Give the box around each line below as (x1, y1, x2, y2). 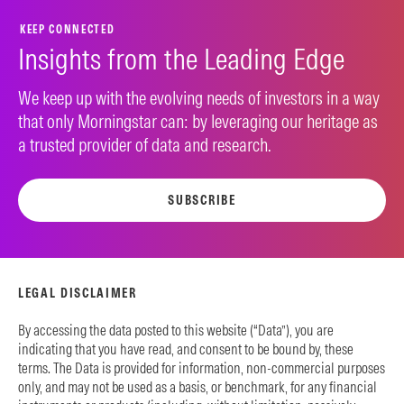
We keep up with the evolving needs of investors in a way (18, 87, 380, 109)
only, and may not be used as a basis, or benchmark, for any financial (18, 378, 377, 396)
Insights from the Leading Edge (18, 41, 344, 77)
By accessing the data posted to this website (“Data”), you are (18, 321, 334, 339)
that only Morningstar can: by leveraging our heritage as (18, 110, 378, 133)
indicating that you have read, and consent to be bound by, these (18, 340, 353, 358)
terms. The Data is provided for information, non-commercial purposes (18, 359, 385, 377)
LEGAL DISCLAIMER (18, 285, 137, 301)
